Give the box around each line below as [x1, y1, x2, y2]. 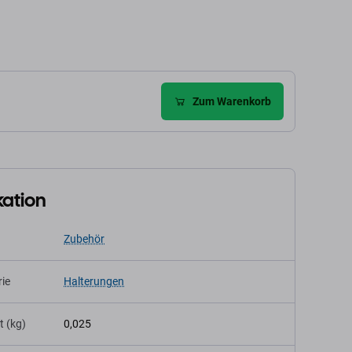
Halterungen [64, 275, 124, 288]
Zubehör [64, 233, 104, 245]
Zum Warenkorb [192, 94, 271, 108]
